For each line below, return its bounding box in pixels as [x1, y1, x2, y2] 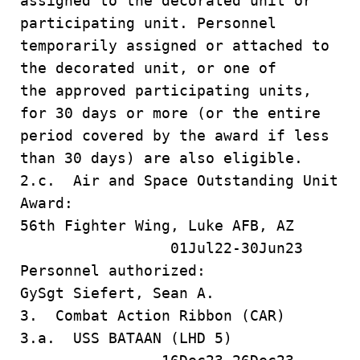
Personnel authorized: [20, 262, 206, 279]
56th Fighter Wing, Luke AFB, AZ [20, 217, 329, 234]
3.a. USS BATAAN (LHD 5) [20, 329, 338, 346]
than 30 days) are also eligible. [20, 149, 303, 166]
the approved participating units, [20, 82, 312, 99]
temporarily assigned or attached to [20, 37, 329, 54]
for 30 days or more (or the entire [20, 104, 321, 121]
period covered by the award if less [20, 127, 329, 144]
